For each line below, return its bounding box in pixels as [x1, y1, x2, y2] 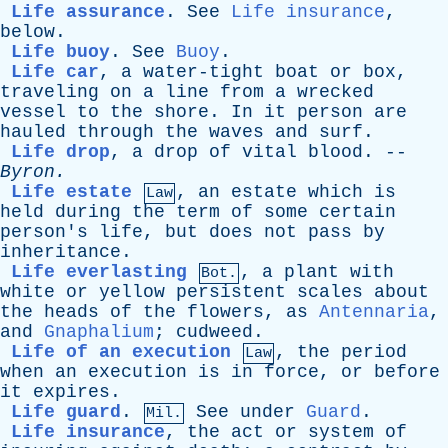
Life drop [11, 142, 110, 162]
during [55, 202, 121, 222]
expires [33, 382, 110, 402]
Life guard [11, 402, 121, 422]
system [308, 422, 374, 442]
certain [319, 202, 396, 222]
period [341, 342, 407, 362]
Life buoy [11, 42, 110, 62]
